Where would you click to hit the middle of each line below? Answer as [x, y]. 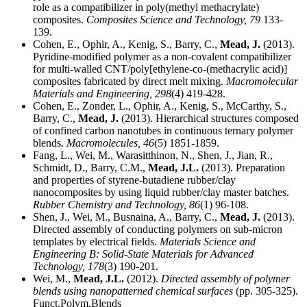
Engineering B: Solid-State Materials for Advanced [143, 254]
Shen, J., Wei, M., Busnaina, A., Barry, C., [126, 217]
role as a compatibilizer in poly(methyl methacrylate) [146, 8]
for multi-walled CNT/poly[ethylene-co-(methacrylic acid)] [160, 69]
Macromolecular [262, 82]
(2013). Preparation [242, 168]
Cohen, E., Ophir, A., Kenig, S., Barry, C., [126, 45]
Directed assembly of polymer [225, 279]
